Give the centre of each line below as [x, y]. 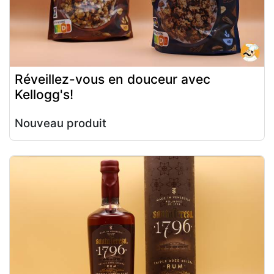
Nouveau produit [61, 124]
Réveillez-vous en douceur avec [113, 80]
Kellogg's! [44, 95]
